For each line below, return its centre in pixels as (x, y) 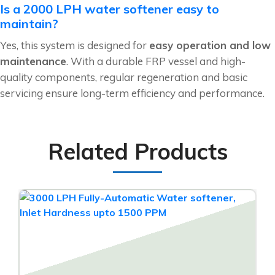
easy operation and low (210, 45)
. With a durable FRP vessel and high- (156, 61)
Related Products (137, 152)
